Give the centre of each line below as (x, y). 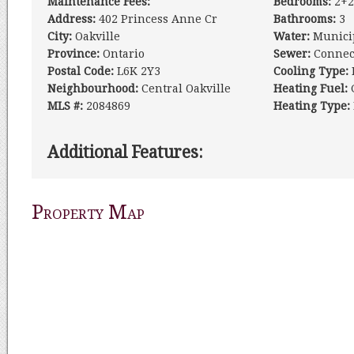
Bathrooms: (304, 19)
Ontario (122, 54)
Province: (73, 54)
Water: (291, 36)
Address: (72, 19)
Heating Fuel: (310, 88)
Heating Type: (311, 106)
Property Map (88, 212)
